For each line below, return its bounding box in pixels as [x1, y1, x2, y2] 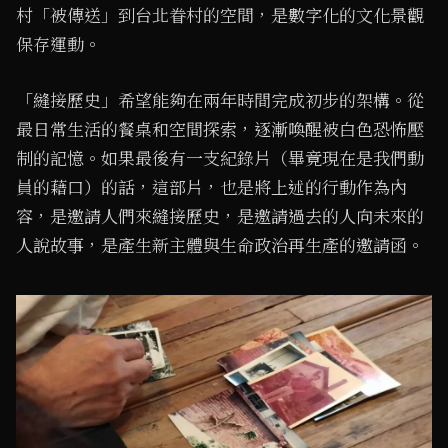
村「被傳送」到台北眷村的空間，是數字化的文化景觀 [16, 3, 424, 28]
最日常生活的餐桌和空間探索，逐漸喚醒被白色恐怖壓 [16, 118, 424, 143]
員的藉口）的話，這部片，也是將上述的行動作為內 [16, 176, 407, 201]
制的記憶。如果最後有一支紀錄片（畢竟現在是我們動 [16, 147, 424, 172]
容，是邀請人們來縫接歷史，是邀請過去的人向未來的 [16, 205, 424, 230]
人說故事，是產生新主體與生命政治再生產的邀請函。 [16, 234, 424, 259]
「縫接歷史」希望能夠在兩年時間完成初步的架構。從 [16, 89, 424, 114]
